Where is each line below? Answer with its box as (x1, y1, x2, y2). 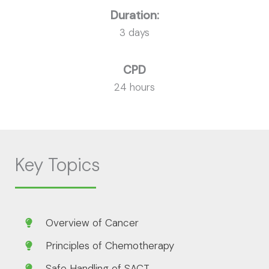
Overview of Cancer (46, 216, 139, 230)
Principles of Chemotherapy (46, 239, 174, 253)
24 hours (114, 80, 155, 94)
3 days (119, 25, 150, 39)
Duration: (110, 7, 159, 23)
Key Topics (15, 153, 100, 177)
